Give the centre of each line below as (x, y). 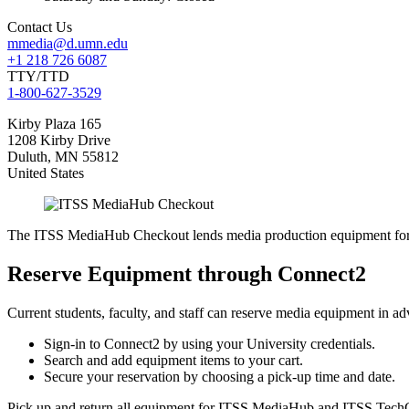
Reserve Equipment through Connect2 (187, 273)
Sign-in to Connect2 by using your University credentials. (210, 343)
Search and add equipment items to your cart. (173, 360)
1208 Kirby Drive (59, 141)
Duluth (27, 157)
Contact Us (40, 27)
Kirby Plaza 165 (54, 124)
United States (46, 173)
